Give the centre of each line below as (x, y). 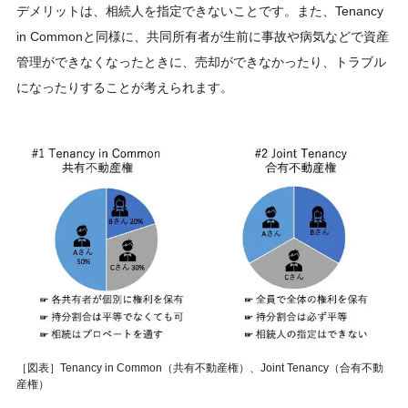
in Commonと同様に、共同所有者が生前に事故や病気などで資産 (203, 36)
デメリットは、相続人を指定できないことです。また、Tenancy (200, 11)
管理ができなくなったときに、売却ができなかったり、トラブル (201, 62)
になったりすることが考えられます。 (125, 87)
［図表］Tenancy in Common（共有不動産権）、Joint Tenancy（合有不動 (200, 368)
